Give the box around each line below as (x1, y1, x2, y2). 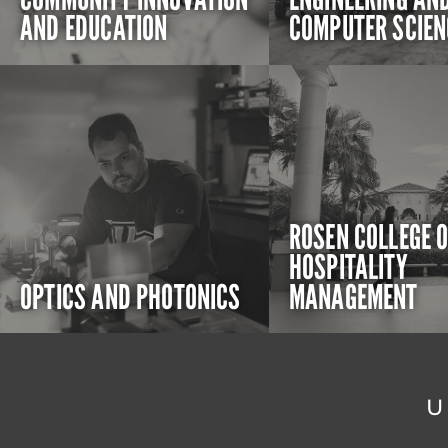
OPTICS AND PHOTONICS (20, 278, 241, 319)
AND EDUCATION (20, 9, 168, 50)
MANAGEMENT (288, 278, 418, 319)
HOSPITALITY (288, 248, 408, 289)
